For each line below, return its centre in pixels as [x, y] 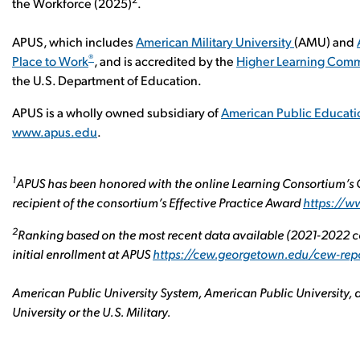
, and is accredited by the [165, 61]
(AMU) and [325, 41]
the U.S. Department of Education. [107, 80]
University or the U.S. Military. [92, 311]
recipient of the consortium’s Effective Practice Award [157, 202]
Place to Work [50, 61]
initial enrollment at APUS [82, 254]
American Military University [215, 41]
